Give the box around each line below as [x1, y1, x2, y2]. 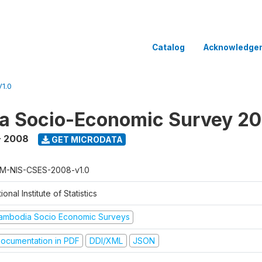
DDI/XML [89, 235, 123, 246]
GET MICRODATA [49, 134, 123, 144]
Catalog [152, 42, 185, 52]
